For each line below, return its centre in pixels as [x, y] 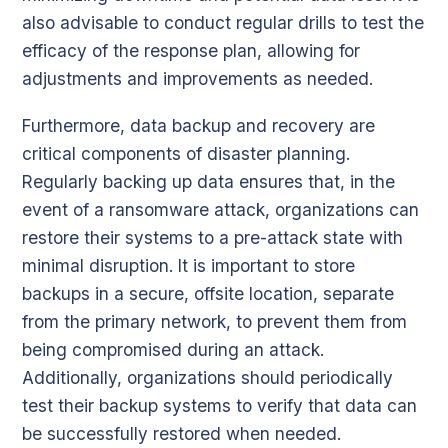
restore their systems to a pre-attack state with [212, 237]
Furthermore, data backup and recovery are [198, 125]
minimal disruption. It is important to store [188, 265]
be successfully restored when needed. [181, 433]
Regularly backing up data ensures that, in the [208, 181]
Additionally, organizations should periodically [207, 377]
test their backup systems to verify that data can [219, 405]
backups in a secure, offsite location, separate [208, 293]
